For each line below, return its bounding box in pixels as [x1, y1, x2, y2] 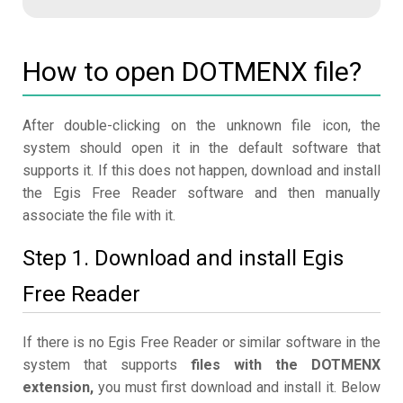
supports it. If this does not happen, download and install [22, 162, 381, 180]
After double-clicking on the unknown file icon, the [22, 117, 381, 135]
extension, [22, 379, 94, 397]
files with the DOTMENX [191, 356, 381, 374]
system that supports [22, 356, 191, 374]
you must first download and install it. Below [94, 379, 381, 397]
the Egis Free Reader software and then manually [22, 184, 381, 202]
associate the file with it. [22, 207, 175, 225]
